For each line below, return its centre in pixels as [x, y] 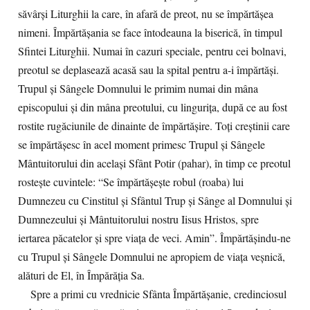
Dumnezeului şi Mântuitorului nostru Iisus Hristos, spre [138, 219]
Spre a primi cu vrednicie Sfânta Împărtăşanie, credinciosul [152, 294]
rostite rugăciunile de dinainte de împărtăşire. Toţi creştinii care [154, 126]
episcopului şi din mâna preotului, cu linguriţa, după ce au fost [153, 107]
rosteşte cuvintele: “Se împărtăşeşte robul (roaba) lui [131, 182]
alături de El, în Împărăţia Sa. [85, 275]
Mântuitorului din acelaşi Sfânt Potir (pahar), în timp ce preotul [154, 163]
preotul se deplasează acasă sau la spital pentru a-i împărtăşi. [148, 70]
